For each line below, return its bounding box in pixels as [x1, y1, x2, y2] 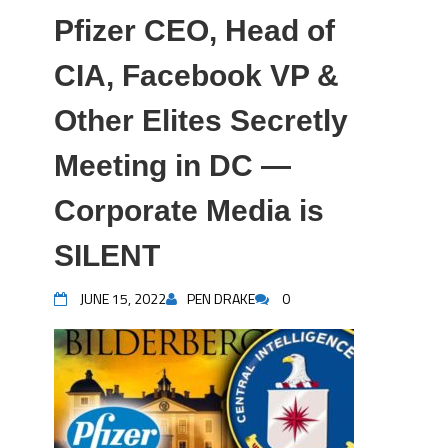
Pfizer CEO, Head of [54, 14, 335, 47]
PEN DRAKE [187, 288, 255, 309]
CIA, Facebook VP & [54, 59, 339, 92]
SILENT [54, 239, 160, 272]
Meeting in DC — [54, 149, 291, 182]
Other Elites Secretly [54, 104, 348, 137]
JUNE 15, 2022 [80, 288, 166, 309]
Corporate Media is [54, 194, 324, 227]
